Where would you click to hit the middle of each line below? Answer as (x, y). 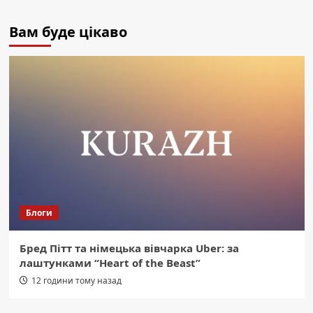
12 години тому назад (76, 281)
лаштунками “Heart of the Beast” (110, 263)
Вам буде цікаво (68, 32)
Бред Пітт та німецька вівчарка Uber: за (129, 248)
